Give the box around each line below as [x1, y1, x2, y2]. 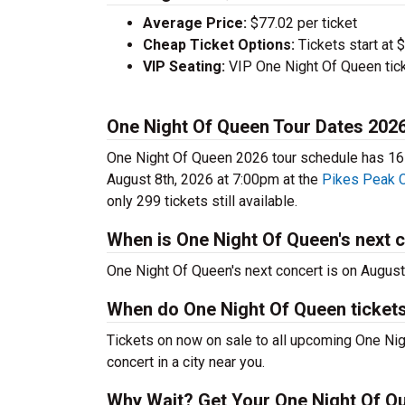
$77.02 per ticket [247, 14, 357, 32]
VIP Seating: [143, 58, 225, 75]
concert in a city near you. [107, 353, 265, 371]
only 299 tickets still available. [107, 193, 297, 210]
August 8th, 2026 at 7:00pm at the [107, 171, 322, 188]
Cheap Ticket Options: [143, 36, 295, 53]
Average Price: [143, 14, 247, 32]
